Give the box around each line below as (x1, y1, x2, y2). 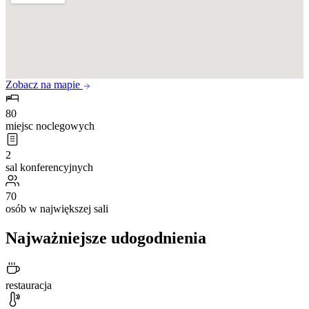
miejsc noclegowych (6, 120, 94, 132)
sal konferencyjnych (6, 161, 93, 174)
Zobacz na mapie (6, 79, 83, 91)
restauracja (6, 279, 52, 292)
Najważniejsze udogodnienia (6, 229, 206, 248)
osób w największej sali (6, 203, 108, 215)
